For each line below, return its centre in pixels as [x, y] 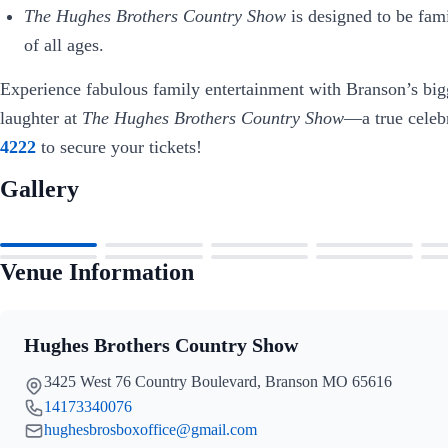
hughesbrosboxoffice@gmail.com [150, 429]
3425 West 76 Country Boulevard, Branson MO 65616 [218, 381]
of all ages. [64, 45]
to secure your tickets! [119, 146]
